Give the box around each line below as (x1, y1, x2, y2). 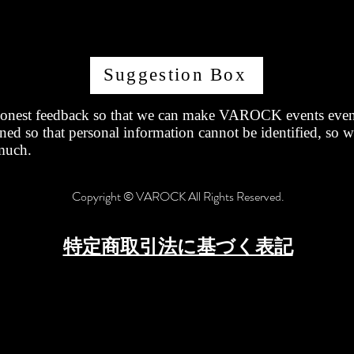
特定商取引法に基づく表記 (62, 235, 293, 257)
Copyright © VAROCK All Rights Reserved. (72, 186, 284, 205)
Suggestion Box (103, 65, 247, 85)
